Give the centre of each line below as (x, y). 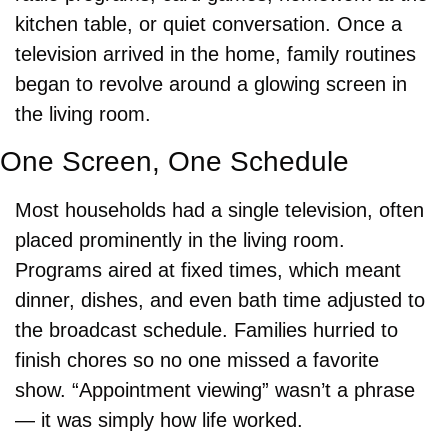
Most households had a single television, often (219, 209)
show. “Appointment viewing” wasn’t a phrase (215, 389)
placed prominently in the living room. (180, 239)
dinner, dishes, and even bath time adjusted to (220, 299)
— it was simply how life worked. (159, 419)
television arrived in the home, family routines (215, 53)
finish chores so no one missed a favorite (197, 359)
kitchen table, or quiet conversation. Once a (208, 23)
